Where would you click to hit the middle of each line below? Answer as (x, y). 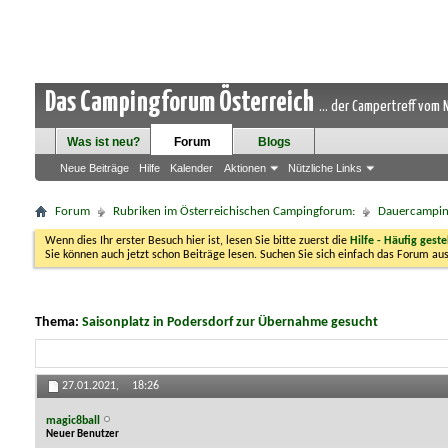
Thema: (58, 322)
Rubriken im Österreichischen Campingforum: (234, 211)
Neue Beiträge (94, 168)
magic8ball (73, 420)
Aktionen (245, 168)
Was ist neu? (103, 142)
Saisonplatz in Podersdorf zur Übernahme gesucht (230, 322)
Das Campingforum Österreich (179, 103)
